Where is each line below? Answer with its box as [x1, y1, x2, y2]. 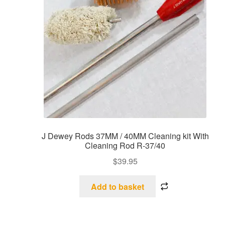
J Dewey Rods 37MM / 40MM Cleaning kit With [41, 130, 209, 142]
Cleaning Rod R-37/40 [85, 140, 165, 151]
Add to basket [91, 180, 144, 192]
